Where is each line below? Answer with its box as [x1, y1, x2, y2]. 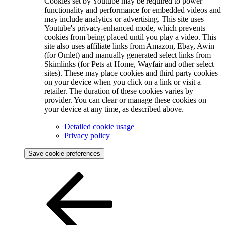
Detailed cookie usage [64, 122, 134, 131]
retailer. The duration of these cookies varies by [44, 87, 193, 96]
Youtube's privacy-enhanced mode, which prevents [44, 24, 205, 33]
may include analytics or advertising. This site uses [44, 15, 204, 24]
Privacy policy [64, 131, 110, 140]
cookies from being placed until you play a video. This [44, 33, 216, 42]
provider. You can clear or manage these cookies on [44, 96, 206, 105]
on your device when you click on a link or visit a [44, 78, 201, 87]
